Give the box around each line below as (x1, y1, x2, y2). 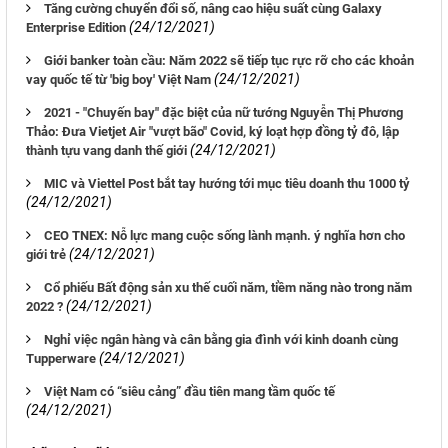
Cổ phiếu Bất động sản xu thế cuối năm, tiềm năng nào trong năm (44, 280, 412, 296)
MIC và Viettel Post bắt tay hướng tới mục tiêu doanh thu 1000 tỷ (44, 176, 410, 192)
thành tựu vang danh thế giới (26, 143, 187, 159)
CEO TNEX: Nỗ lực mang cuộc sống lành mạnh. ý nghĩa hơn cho (44, 228, 405, 244)
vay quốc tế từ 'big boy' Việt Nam (26, 72, 211, 88)
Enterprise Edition (26, 20, 126, 36)
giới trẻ (26, 247, 66, 263)
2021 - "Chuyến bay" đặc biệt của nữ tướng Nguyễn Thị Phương (44, 105, 403, 121)
